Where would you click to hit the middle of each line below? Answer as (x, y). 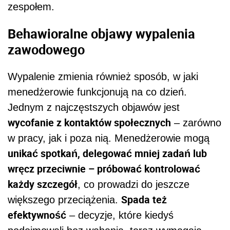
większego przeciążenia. (64, 199)
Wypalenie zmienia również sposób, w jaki (103, 76)
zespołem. (31, 7)
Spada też (144, 199)
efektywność (37, 215)
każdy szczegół (43, 184)
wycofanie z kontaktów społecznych (89, 122)
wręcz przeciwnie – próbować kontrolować (104, 168)
